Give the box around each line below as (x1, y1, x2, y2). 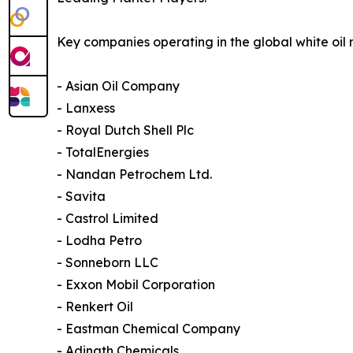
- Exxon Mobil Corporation (57, 277, 215, 293)
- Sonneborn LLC (57, 255, 158, 271)
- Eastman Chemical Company (57, 321, 240, 337)
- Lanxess (57, 100, 115, 117)
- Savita (57, 188, 106, 205)
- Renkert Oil (57, 299, 133, 315)
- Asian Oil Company (57, 78, 180, 95)
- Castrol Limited (57, 210, 158, 227)
